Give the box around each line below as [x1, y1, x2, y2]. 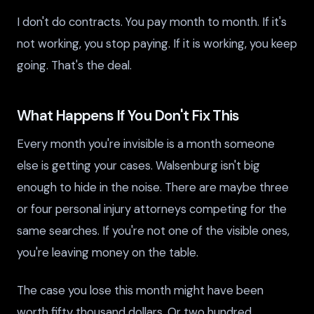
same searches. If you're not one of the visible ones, [17, 223, 289, 239]
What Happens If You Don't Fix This [17, 106, 240, 125]
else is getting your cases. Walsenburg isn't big [17, 158, 260, 174]
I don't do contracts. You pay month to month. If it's [17, 14, 287, 30]
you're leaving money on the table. [17, 245, 198, 261]
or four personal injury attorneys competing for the [17, 201, 287, 217]
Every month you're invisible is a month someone [17, 136, 275, 152]
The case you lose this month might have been [17, 282, 264, 299]
